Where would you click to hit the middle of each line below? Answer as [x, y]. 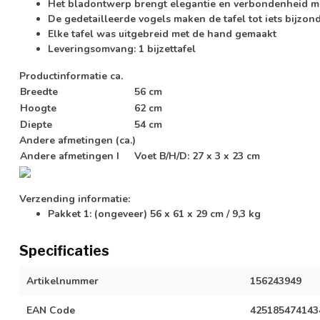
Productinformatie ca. [71, 76]
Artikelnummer [62, 281]
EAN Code [51, 310]
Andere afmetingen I [70, 156]
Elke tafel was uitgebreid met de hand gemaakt [162, 34]
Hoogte [38, 108]
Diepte [36, 124]
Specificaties [64, 250]
